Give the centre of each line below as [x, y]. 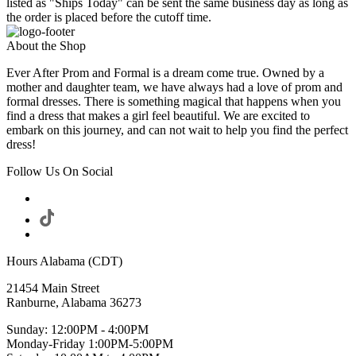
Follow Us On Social [60, 171]
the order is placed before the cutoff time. [109, 17]
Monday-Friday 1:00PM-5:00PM [90, 343]
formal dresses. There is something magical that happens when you [174, 101]
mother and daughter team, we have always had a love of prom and [174, 87]
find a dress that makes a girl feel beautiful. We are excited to [158, 115]
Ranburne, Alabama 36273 [74, 302]
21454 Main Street [53, 288]
